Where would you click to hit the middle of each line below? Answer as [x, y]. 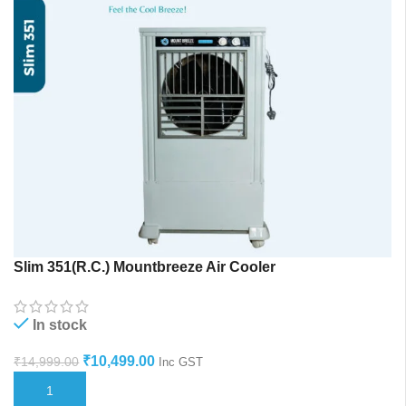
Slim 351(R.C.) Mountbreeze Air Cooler [145, 267]
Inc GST [181, 362]
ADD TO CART [65, 391]
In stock [60, 325]
